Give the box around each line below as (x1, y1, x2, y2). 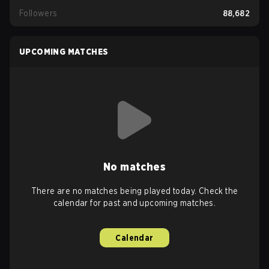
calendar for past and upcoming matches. (53, 198, 216, 208)
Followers (19, 8, 58, 18)
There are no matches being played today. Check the (31, 186, 238, 196)
